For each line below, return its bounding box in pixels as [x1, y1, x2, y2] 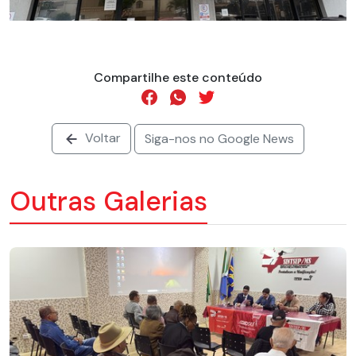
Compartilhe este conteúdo [94, 68, 262, 86]
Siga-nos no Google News [145, 130, 294, 147]
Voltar [82, 130, 121, 147]
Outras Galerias [10, 184, 207, 220]
